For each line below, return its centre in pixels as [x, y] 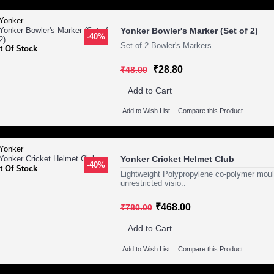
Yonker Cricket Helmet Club [177, 159]
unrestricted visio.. [153, 183]
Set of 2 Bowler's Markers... [170, 46]
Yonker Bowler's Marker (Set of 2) [189, 31]
